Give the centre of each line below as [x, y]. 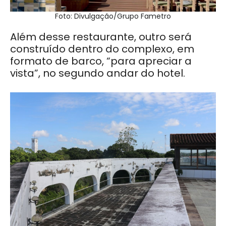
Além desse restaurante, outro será [101, 37]
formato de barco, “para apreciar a [101, 61]
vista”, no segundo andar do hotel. [98, 73]
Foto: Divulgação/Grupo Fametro [113, 16]
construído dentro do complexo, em [102, 49]
